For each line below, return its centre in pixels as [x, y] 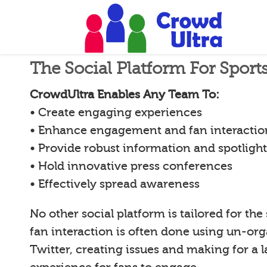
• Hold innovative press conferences [131, 166]
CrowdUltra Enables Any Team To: [125, 94]
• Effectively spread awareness [115, 184]
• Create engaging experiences [116, 112]
